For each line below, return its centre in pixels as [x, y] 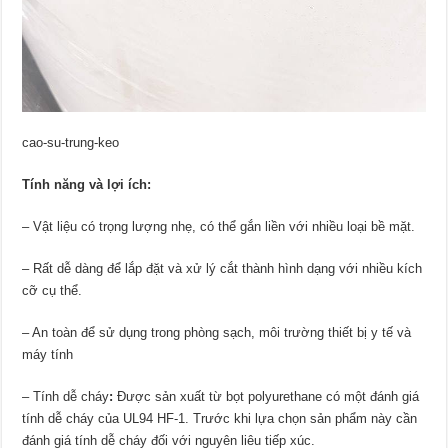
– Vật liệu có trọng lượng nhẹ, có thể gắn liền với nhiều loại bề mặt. [219, 227]
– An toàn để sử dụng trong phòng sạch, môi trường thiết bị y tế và [217, 333]
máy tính [48, 355]
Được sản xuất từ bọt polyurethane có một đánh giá [268, 397]
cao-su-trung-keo [71, 143]
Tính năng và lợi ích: [89, 185]
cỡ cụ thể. [52, 291]
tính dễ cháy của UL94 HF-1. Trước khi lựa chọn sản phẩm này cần [220, 419]
